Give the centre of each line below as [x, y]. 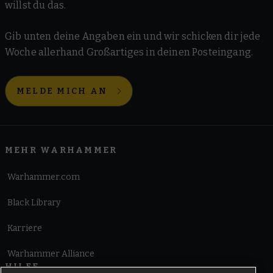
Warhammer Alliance [51, 254]
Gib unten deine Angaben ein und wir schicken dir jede [133, 36]
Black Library [34, 203]
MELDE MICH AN [62, 91]
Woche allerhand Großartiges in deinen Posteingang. [129, 52]
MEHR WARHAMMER [61, 150]
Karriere [25, 228]
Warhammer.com [44, 177]
